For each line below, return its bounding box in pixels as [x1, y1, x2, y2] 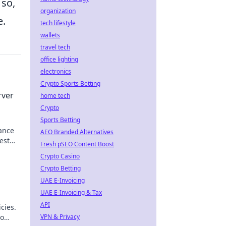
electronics [40, 67, 71, 76]
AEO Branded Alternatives [40, 128, 114, 136]
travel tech [40, 43, 70, 51]
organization [40, 7, 76, 15]
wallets [40, 31, 60, 39]
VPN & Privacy [40, 212, 80, 221]
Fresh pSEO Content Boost [40, 140, 114, 148]
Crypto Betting [40, 164, 81, 173]
